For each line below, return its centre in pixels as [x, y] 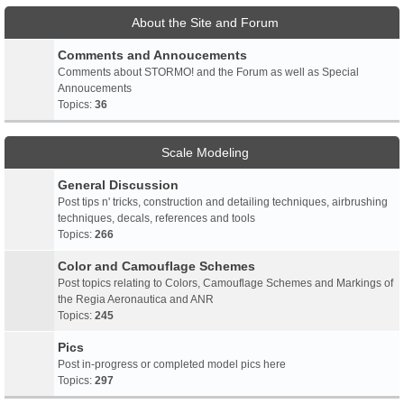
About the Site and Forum [205, 23]
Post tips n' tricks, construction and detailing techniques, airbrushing [223, 202]
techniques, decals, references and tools [156, 218]
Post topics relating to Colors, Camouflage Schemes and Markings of [225, 283]
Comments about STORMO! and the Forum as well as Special [208, 72]
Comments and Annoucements [152, 55]
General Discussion [118, 185]
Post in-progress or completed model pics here [172, 364]
